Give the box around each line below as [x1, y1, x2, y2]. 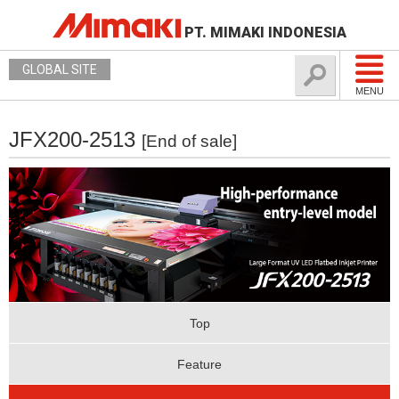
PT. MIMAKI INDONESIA [184, 24, 346, 41]
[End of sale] [142, 132, 237, 151]
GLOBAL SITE [22, 62, 97, 77]
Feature [177, 356, 222, 371]
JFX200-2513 [9, 127, 142, 151]
